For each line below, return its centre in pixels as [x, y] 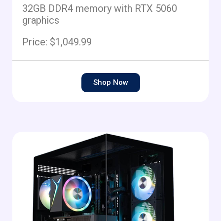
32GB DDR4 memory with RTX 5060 [100, 9]
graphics [41, 20]
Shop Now [110, 83]
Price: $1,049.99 [57, 42]
